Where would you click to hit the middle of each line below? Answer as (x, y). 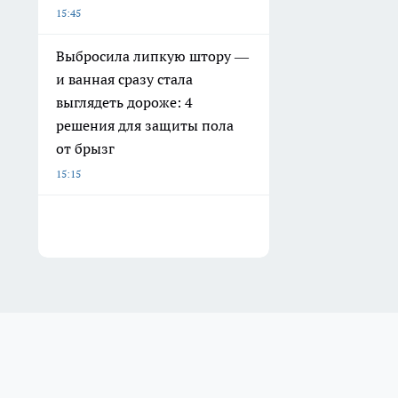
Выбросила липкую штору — (152, 56)
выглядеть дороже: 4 (124, 103)
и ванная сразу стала (124, 80)
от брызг (85, 149)
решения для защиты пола (145, 126)
